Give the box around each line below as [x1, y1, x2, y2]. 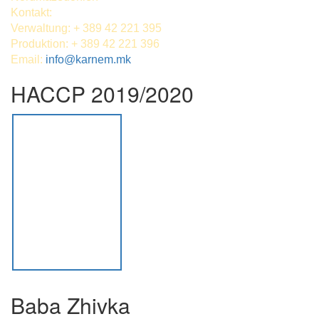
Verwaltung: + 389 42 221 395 [11, 22, 162, 35]
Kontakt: [11, 6, 52, 19]
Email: [11, 53, 46, 66]
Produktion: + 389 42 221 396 [11, 38, 159, 51]
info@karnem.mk [46, 53, 131, 66]
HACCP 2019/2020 [11, 78, 194, 110]
